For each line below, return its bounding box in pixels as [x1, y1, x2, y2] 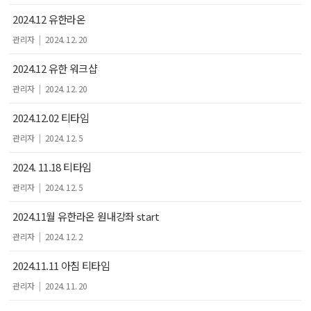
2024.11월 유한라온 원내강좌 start [12, 209, 160, 224]
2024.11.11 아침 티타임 [12, 258, 110, 273]
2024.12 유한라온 [12, 12, 86, 26]
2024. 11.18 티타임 [12, 160, 92, 174]
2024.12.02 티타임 [12, 110, 90, 125]
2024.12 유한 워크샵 [12, 61, 98, 76]
